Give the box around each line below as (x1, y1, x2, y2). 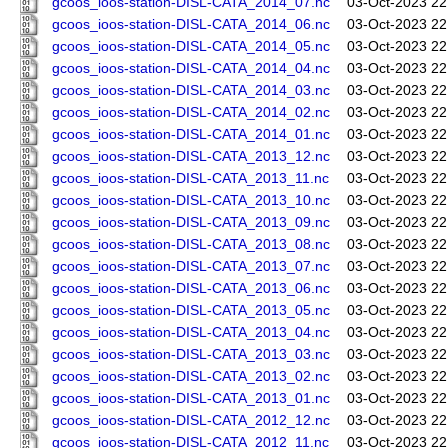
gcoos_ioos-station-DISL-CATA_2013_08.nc (52, 237, 330, 253)
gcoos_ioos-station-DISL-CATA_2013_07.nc (52, 259, 330, 275)
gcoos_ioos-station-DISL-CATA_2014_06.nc (52, 17, 330, 33)
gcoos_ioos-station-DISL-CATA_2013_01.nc (52, 391, 330, 407)
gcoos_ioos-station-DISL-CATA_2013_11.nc (52, 171, 329, 187)
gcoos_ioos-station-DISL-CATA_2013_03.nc (52, 347, 330, 363)
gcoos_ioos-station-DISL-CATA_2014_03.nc (52, 83, 330, 99)
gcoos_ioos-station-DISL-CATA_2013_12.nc (52, 149, 330, 165)
